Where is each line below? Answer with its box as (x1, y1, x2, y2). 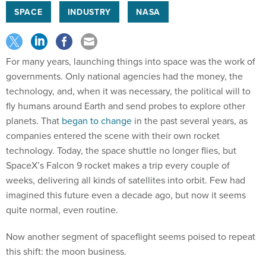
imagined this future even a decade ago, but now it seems (6, 188, 246, 201)
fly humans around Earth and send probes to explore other (6, 99, 245, 112)
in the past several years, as (132, 114, 248, 127)
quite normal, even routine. (6, 203, 118, 216)
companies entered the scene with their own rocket (6, 129, 220, 142)
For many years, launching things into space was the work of (6, 55, 255, 68)
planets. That (6, 114, 62, 127)
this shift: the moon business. (6, 245, 126, 258)
